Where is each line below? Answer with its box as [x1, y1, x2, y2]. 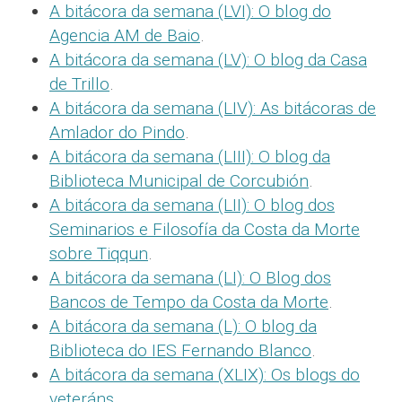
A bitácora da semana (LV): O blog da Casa [49, 48, 367, 70]
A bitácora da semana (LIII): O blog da [49, 145, 330, 167]
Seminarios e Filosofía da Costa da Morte [49, 218, 360, 240]
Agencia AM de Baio [49, 24, 200, 46]
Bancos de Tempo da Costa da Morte [49, 291, 328, 312]
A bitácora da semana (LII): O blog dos [49, 194, 335, 215]
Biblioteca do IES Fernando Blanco [49, 339, 311, 361]
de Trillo [49, 73, 109, 94]
